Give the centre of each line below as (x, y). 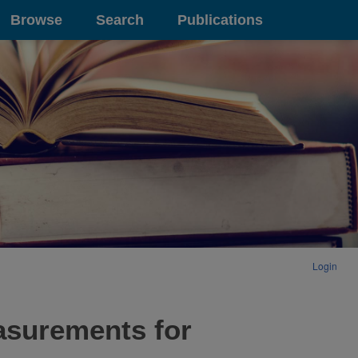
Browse (36, 20)
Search (120, 20)
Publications (220, 20)
